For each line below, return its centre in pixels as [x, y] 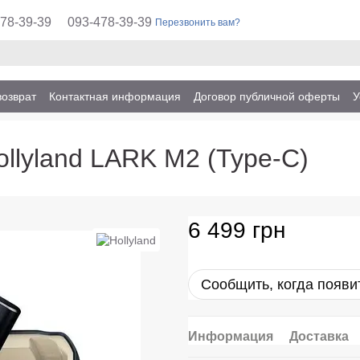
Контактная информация [115, 96]
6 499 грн [237, 230]
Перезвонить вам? [198, 22]
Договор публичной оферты [267, 96]
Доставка [319, 336]
